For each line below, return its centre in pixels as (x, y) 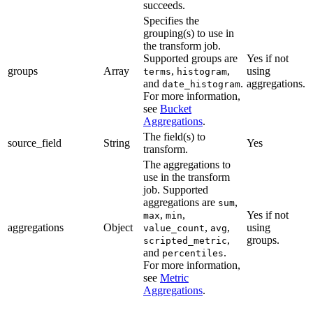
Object (118, 228)
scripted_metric (185, 241)
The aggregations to (187, 165)
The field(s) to (174, 137)
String (117, 143)
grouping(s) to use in (189, 34)
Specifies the (171, 21)
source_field (35, 143)
